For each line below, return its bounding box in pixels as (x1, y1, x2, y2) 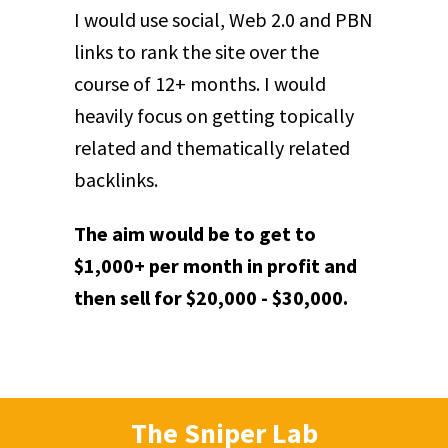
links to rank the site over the (74, 39, 319, 65)
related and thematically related (74, 135, 350, 161)
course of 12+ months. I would (74, 71, 326, 97)
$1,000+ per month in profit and (74, 253, 357, 279)
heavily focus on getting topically (74, 103, 354, 129)
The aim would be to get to (74, 221, 316, 247)
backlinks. (74, 167, 158, 193)
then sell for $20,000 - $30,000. (74, 285, 348, 311)
